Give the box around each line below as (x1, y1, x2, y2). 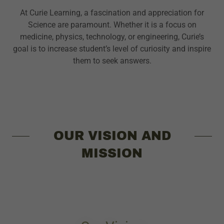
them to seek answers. (72, 55, 151, 65)
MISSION (81, 146, 142, 160)
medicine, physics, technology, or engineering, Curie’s (20, 31, 204, 41)
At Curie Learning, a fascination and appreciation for (20, 7, 204, 17)
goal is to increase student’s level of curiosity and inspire (13, 43, 211, 53)
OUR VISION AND (53, 128, 171, 142)
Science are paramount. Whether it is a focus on (27, 19, 196, 29)
